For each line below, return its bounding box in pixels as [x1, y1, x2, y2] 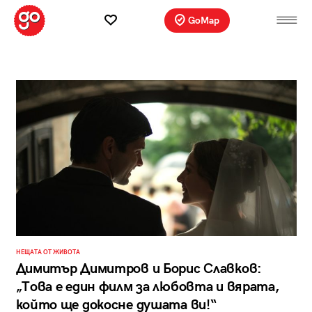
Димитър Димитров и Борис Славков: [15, 260, 262, 278]
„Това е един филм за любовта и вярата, [15, 279, 279, 296]
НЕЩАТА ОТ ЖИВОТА [15, 249, 80, 257]
